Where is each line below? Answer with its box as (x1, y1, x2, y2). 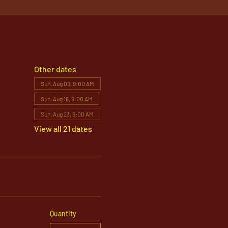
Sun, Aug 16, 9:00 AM (40, 95, 93, 102)
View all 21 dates (34, 124, 92, 133)
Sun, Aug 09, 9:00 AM (40, 80, 94, 87)
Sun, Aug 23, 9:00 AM (40, 110, 94, 118)
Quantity (49, 209, 76, 218)
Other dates (34, 64, 76, 74)
